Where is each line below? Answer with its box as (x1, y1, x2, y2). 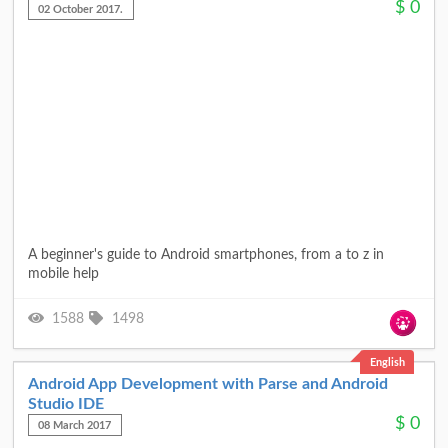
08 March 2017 (38, 419, 112, 431)
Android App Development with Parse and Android (28, 375, 388, 392)
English (369, 356, 405, 368)
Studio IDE (28, 395, 104, 412)
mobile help (28, 266, 99, 281)
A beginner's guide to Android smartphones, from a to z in (28, 247, 384, 262)
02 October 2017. (38, 4, 124, 15)
